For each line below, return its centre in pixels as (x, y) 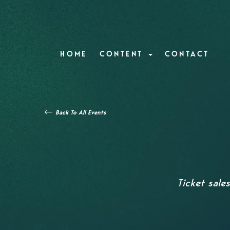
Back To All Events (81, 112)
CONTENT (123, 54)
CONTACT (187, 54)
